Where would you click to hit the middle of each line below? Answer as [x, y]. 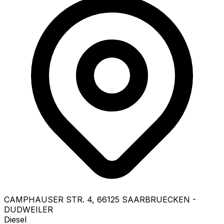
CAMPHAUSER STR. [44, 199]
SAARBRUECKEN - [159, 199]
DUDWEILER [28, 209]
